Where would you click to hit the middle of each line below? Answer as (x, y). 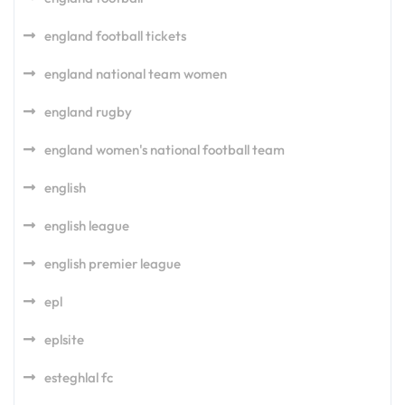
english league (87, 226)
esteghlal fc (79, 377)
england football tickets (115, 36)
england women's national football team (165, 150)
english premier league (113, 264)
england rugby (88, 112)
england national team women (136, 74)
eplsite (64, 339)
